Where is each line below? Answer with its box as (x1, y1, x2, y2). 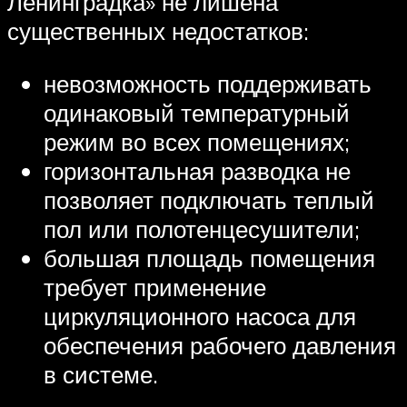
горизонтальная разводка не (44, 155, 351, 185)
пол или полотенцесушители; (44, 213, 360, 243)
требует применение (44, 272, 266, 302)
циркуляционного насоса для (44, 301, 356, 331)
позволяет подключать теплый (44, 184, 374, 214)
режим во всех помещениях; (44, 126, 350, 156)
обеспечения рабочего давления (44, 330, 396, 360)
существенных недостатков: (7, 16, 309, 46)
